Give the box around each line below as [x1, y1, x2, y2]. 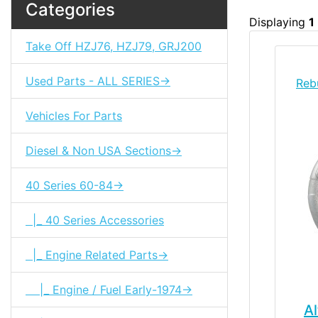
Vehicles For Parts [26, 108, 122, 123]
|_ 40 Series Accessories [26, 212, 164, 227]
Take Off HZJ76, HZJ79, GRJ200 [26, 38, 202, 53]
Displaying [249, 14, 309, 29]
